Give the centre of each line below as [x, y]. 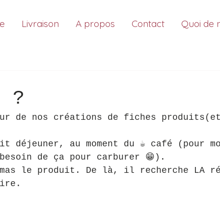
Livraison [40, 24]
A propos [95, 24]
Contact [148, 24]
